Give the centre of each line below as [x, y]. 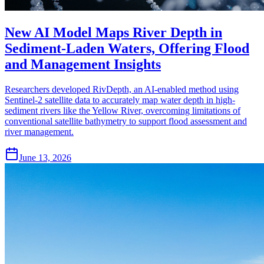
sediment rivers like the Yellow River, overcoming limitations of [123, 110]
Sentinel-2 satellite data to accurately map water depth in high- [120, 100]
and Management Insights [83, 64]
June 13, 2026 [45, 157]
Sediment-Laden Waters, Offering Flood [127, 48]
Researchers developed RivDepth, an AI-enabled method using [122, 89]
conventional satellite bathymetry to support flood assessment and [126, 121]
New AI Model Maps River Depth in [113, 32]
